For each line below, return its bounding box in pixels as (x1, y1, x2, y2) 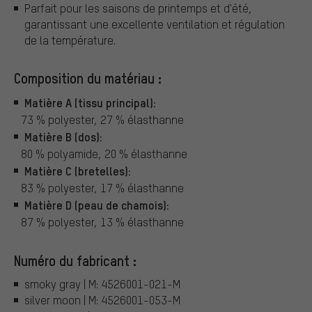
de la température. (24, 33, 116, 48)
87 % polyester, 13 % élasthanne (21, 214, 184, 229)
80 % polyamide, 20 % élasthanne (21, 146, 187, 161)
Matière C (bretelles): (24, 162, 131, 178)
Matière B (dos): (24, 128, 102, 144)
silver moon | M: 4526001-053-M (24, 292, 180, 308)
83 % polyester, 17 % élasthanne (21, 180, 184, 195)
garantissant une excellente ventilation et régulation (24, 17, 285, 32)
